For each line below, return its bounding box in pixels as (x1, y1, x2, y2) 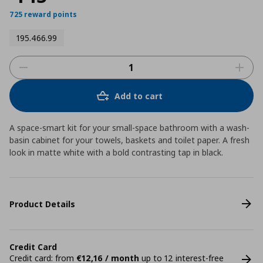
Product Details (9, 198, 75, 210)
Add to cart (114, 90, 163, 102)
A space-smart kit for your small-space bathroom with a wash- (9, 122, 249, 133)
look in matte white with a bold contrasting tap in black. (9, 147, 223, 158)
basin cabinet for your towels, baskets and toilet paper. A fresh (9, 134, 249, 146)
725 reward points (9, 9, 77, 19)
